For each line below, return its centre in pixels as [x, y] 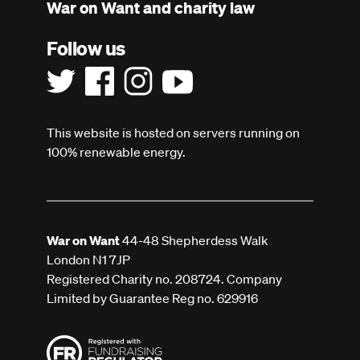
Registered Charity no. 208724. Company [164, 279]
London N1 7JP [91, 260]
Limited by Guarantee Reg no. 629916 [152, 299]
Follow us [86, 49]
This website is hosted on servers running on [173, 133]
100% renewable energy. [116, 152]
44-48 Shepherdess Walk [194, 241]
